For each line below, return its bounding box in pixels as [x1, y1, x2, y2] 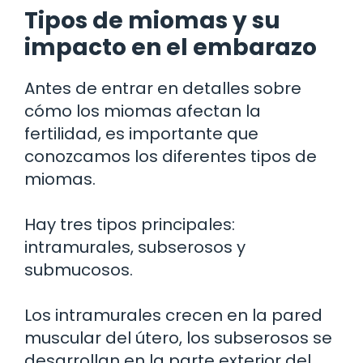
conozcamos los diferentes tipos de [24, 144, 317, 168]
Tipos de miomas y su [24, 4, 280, 36]
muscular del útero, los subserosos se [24, 326, 332, 349]
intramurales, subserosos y [24, 235, 246, 258]
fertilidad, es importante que [24, 122, 258, 145]
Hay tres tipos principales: [24, 212, 235, 236]
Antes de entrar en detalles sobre [24, 76, 301, 100]
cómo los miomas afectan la [24, 99, 261, 122]
